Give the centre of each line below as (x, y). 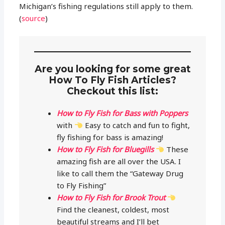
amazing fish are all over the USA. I (119, 161)
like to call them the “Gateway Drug (120, 174)
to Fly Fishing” (82, 186)
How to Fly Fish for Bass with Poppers (123, 113)
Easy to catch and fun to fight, (137, 125)
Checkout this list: (113, 91)
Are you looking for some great (113, 69)
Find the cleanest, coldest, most (113, 210)
